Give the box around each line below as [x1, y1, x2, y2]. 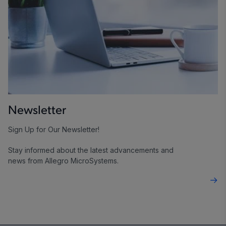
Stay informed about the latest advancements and [8, 146, 174, 155]
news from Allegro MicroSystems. [8, 156, 121, 165]
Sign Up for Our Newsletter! [8, 125, 99, 134]
